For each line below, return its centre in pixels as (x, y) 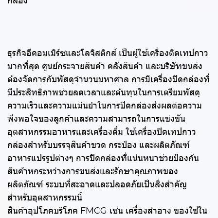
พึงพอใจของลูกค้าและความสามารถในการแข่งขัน (96, 119)
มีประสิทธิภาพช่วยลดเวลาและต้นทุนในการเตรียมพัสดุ (104, 93)
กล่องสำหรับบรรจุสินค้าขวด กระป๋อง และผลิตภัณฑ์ (99, 145)
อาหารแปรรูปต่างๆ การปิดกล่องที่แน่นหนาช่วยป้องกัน (103, 158)
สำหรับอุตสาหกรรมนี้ (45, 198)
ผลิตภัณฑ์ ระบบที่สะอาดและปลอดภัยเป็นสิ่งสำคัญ (97, 185)
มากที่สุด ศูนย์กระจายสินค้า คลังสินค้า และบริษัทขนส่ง (105, 66)
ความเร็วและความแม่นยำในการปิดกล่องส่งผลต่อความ (105, 106)
